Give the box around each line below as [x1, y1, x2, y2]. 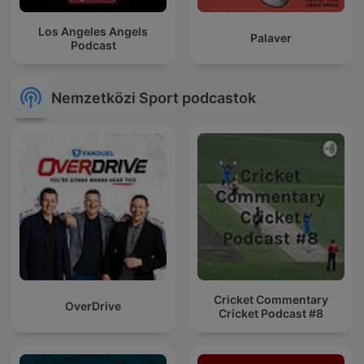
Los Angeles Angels [38, 24, 148, 38]
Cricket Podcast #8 [219, 305, 323, 320]
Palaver [250, 31, 292, 45]
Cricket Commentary [214, 292, 328, 306]
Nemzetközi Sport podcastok [51, 89, 256, 106]
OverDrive [65, 299, 121, 314]
